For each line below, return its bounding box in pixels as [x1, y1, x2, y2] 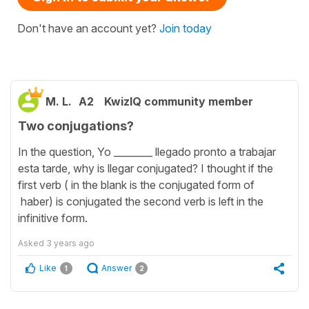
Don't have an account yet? [17, 21, 159, 36]
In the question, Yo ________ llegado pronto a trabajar [18, 144, 276, 159]
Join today [159, 21, 212, 36]
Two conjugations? [18, 119, 134, 134]
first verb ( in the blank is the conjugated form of [18, 177, 255, 192]
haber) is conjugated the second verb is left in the [18, 194, 263, 208]
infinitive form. [18, 210, 90, 225]
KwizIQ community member [104, 94, 253, 109]
